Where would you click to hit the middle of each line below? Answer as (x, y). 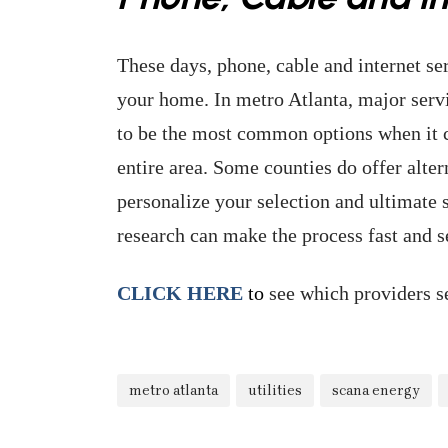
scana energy (376, 390)
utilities (275, 390)
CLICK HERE (180, 292)
